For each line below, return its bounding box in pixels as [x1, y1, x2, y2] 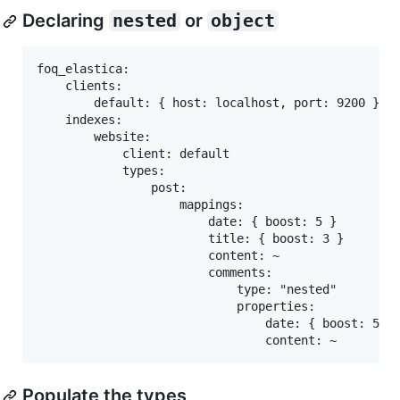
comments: [37, 265, 272, 280]
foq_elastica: [37, 62, 129, 77]
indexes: [37, 112, 122, 128]
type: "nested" [37, 282, 337, 297]
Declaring [22, 10, 109, 32]
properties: [37, 299, 315, 314]
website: [37, 129, 151, 145]
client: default [37, 146, 229, 162]
